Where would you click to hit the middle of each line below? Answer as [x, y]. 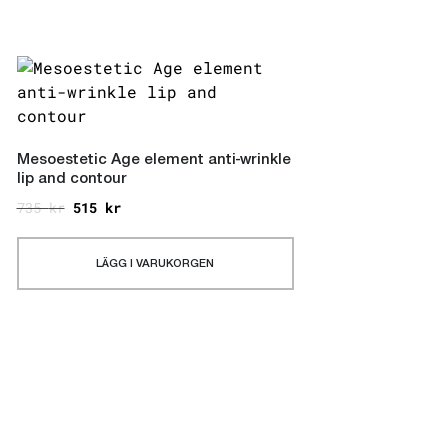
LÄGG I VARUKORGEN [155, 264]
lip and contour [71, 179]
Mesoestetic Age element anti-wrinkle [153, 160]
